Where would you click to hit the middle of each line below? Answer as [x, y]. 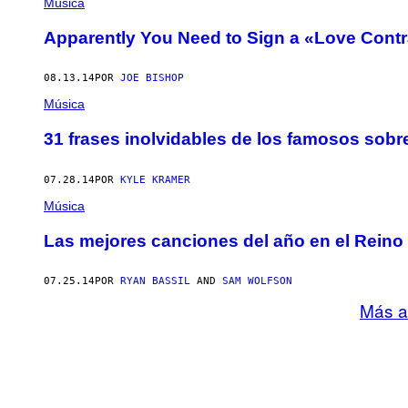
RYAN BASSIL [155, 281]
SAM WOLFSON [257, 281]
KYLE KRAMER [155, 179]
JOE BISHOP [152, 78]
